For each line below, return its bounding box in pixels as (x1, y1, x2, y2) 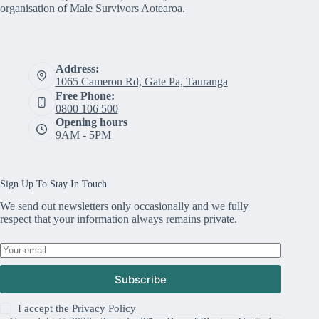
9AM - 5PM (55, 129, 111, 142)
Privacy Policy (72, 303, 137, 315)
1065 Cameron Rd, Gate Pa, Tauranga (55, 75, 228, 88)
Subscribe (114, 272, 167, 286)
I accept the (18, 303, 73, 315)
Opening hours (55, 116, 127, 129)
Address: (55, 63, 99, 75)
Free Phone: (55, 89, 115, 102)
